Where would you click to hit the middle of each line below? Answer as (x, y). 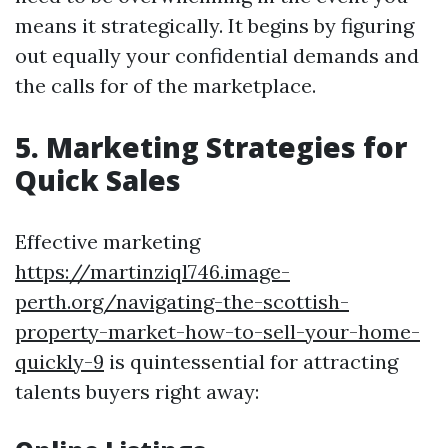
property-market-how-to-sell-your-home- (217, 331)
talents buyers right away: (137, 391)
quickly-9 (59, 361)
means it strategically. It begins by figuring (214, 25)
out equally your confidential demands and (217, 55)
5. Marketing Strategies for (211, 147)
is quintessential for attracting (251, 361)
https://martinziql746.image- (152, 271)
